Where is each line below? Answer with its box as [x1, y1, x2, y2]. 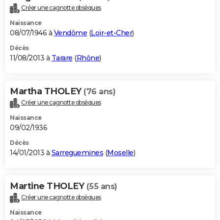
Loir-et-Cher [91, 28, 132, 38]
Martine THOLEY [10, 181, 86, 192]
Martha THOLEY [10, 86, 83, 97]
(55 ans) [86, 182, 117, 192]
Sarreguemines [51, 148, 103, 158]
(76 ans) [83, 87, 115, 97]
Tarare [51, 54, 73, 63]
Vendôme [54, 28, 87, 38]
